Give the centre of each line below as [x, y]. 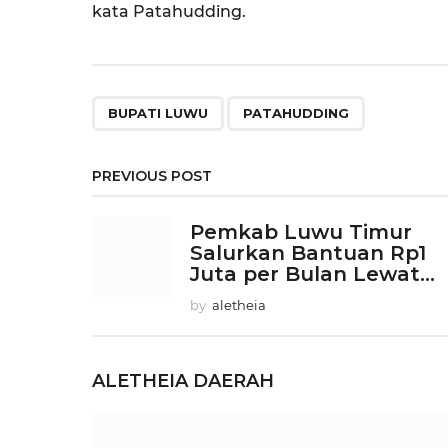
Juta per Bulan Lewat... [312, 274]
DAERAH [233, 381]
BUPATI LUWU [158, 113]
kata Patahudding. [169, 12]
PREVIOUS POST [152, 176]
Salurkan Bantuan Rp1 [308, 253]
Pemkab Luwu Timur [301, 232]
